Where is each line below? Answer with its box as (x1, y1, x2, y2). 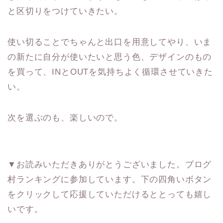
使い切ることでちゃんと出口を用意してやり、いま (7, 37, 212, 47)
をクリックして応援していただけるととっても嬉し (7, 189, 212, 199)
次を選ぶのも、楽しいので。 (7, 112, 123, 122)
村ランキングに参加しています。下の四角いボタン (7, 174, 212, 184)
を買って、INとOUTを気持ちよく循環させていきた (7, 67, 213, 77)
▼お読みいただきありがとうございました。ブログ (7, 159, 212, 169)
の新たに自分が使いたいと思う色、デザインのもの (7, 52, 212, 62)
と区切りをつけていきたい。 (7, 6, 123, 16)
